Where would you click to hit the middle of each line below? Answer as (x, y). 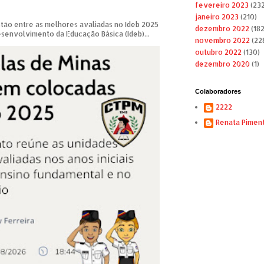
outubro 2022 (218, 52)
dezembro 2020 (222, 64)
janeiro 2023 (217, 17)
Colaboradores (218, 92)
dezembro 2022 (222, 29)
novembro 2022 (222, 41)
